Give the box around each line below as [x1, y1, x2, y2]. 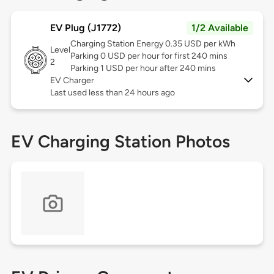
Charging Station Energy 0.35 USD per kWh [70, 39, 235, 50]
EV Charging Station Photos [10, 131, 230, 152]
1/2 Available [191, 22, 249, 34]
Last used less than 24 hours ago [50, 87, 175, 98]
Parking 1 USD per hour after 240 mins [70, 63, 216, 74]
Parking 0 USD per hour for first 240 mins [70, 51, 228, 62]
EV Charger [50, 75, 94, 86]
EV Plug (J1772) [50, 22, 121, 34]
